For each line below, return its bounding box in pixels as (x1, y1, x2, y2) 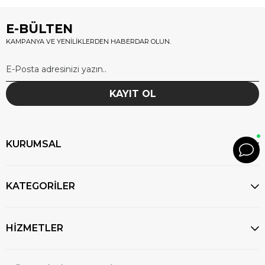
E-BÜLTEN (6, 21, 73, 37)
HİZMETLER (6, 222, 63, 234)
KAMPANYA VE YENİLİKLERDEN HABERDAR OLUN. (6, 37, 171, 46)
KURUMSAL (6, 138, 62, 150)
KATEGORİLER (6, 180, 75, 192)
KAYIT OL (109, 88, 156, 100)
